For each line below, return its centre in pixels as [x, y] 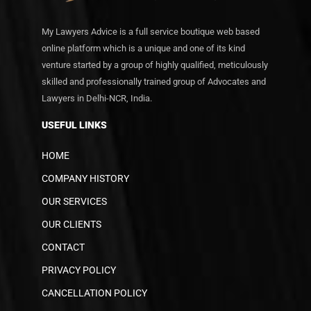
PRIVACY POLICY [79, 270]
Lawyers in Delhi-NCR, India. [97, 98]
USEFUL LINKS [74, 125]
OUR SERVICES [74, 201]
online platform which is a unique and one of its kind [143, 48]
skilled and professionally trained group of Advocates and [154, 81]
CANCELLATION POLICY [94, 293]
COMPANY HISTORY [85, 178]
